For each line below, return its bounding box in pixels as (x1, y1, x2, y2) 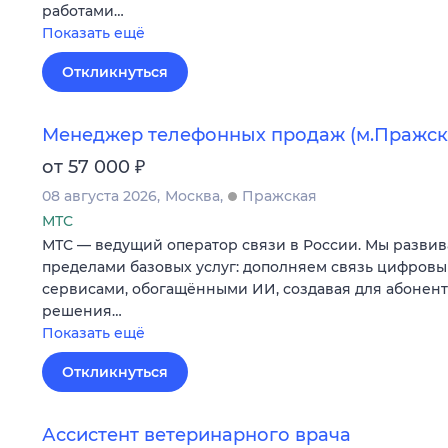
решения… (42, 302, 122, 321)
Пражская (242, 187, 317, 206)
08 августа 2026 (42, 187, 157, 206)
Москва (165, 187, 220, 206)
